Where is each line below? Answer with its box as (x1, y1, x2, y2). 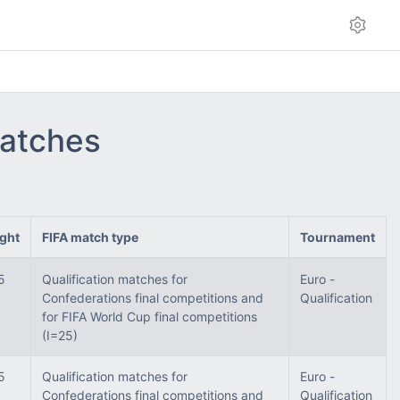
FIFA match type (42, 229, 138, 245)
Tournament (300, 229, 375, 245)
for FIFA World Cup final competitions (42, 309, 257, 324)
